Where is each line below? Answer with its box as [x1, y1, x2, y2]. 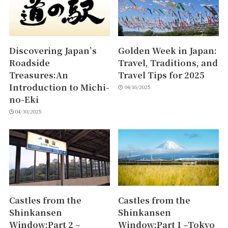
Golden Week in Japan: [118, 44, 217, 56]
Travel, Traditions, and [118, 56, 218, 69]
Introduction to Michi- [9, 80, 109, 93]
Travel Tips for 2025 [118, 68, 205, 81]
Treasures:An [9, 68, 68, 81]
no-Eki [9, 93, 39, 105]
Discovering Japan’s [9, 44, 97, 56]
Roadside [9, 56, 50, 69]
